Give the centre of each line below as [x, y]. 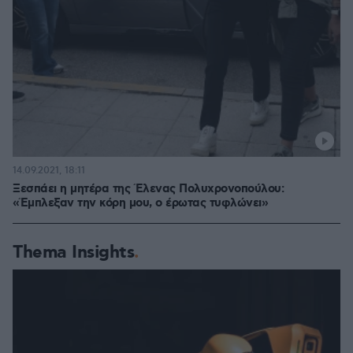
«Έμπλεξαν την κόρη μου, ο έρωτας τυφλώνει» [140, 203]
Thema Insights [73, 253]
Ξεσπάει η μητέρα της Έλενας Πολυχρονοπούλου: [148, 189]
